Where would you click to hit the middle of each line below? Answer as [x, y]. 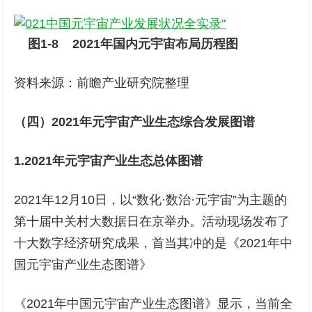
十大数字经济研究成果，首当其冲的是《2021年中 [154, 243]
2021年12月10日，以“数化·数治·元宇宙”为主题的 [151, 200]
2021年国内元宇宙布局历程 [149, 44]
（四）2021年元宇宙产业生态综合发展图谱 [135, 122]
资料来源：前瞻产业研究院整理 [102, 83]
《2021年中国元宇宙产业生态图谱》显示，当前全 [154, 304]
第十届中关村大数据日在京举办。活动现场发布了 [152, 221]
